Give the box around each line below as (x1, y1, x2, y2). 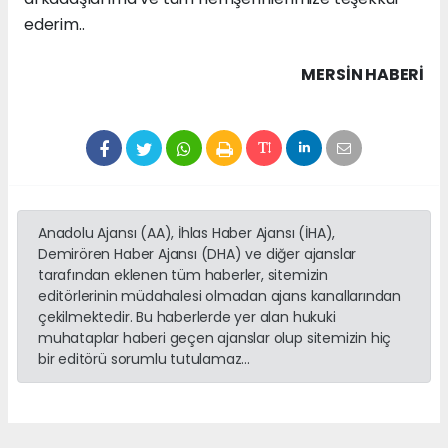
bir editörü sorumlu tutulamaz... (38, 349, 250, 370)
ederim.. (24, 13, 85, 37)
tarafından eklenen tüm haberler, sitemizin (38, 265, 328, 286)
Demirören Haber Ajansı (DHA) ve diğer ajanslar (38, 244, 357, 265)
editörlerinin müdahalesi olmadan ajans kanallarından (38, 286, 402, 307)
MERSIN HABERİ (301, 63, 424, 87)
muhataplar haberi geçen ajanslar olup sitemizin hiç (38, 328, 392, 349)
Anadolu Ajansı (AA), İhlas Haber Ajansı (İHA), (38, 223, 336, 244)
